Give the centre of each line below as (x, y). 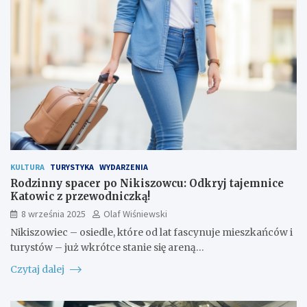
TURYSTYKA (72, 167)
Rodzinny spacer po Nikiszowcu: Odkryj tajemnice (147, 183)
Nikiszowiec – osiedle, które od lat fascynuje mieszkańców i (151, 232)
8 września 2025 (53, 213)
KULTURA (27, 167)
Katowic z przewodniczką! (80, 196)
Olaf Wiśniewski (135, 213)
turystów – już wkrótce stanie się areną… (107, 247)
